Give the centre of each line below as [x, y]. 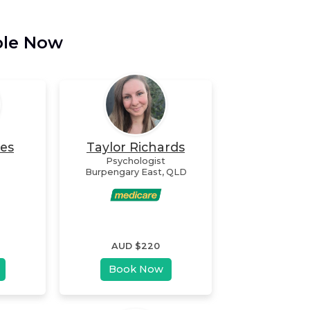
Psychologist [136, 161]
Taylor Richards [136, 147]
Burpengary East [123, 172]
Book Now [136, 269]
